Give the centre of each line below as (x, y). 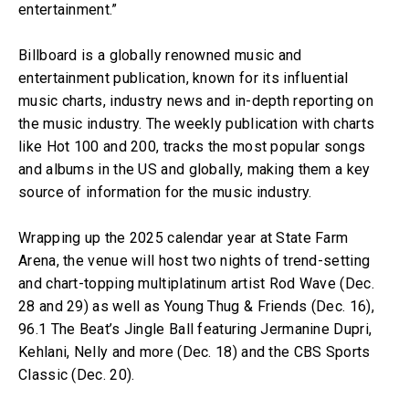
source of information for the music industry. (165, 192)
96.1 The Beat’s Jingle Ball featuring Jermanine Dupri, (195, 329)
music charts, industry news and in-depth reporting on (196, 101)
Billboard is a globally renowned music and (160, 55)
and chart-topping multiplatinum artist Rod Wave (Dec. (196, 283)
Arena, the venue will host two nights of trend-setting (194, 261)
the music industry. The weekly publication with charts (197, 124)
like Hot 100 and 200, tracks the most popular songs (192, 147)
